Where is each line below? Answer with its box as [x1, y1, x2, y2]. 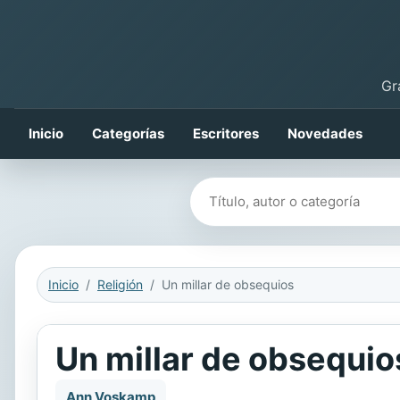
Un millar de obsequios [162, 277, 294, 292]
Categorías [92, 125, 164, 142]
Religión [97, 277, 143, 292]
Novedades [287, 125, 362, 142]
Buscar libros [193, 182, 276, 199]
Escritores [193, 125, 259, 142]
